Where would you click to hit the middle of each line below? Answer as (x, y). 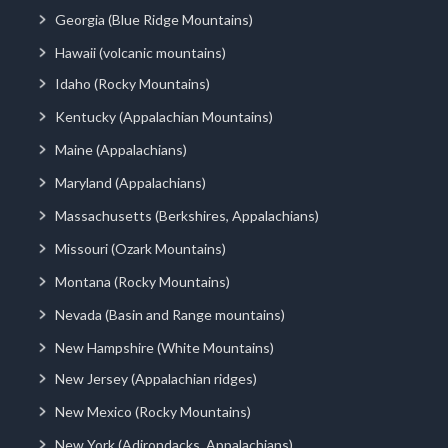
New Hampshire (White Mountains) (164, 347)
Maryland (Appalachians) (130, 182)
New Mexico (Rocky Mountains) (153, 411)
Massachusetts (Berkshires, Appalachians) (187, 215)
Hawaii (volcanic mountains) (140, 52)
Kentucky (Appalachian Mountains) (164, 116)
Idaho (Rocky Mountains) (132, 83)
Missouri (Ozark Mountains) (140, 248)
